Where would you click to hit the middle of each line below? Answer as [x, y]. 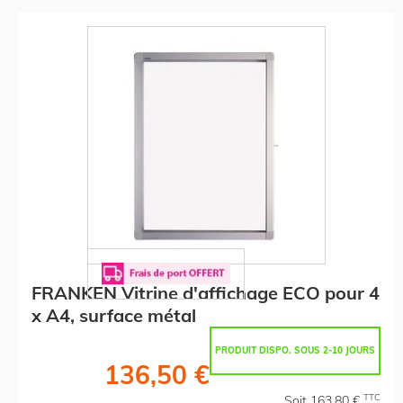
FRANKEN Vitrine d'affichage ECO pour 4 [206, 292]
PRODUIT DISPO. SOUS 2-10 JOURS [295, 350]
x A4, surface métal [114, 315]
